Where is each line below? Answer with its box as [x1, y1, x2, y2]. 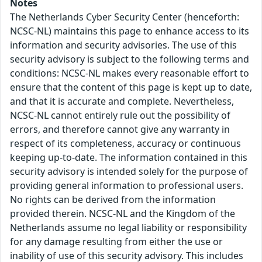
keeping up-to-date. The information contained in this [10, 151, 247, 164]
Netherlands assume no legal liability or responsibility [10, 221, 247, 235]
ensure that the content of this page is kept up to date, [10, 81, 252, 94]
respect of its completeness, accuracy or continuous [10, 137, 241, 150]
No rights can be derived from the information [10, 193, 216, 206]
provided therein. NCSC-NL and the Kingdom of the [10, 207, 235, 220]
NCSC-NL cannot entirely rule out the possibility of [10, 109, 230, 122]
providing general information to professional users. [10, 179, 243, 192]
